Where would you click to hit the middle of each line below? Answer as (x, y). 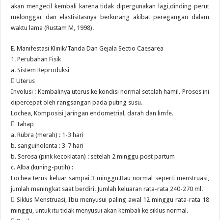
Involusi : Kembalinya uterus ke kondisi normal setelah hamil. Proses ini (110, 92)
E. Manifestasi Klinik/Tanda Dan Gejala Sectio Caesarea (87, 48)
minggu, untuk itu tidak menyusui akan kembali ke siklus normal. (100, 210)
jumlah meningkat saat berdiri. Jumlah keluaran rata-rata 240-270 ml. (107, 189)
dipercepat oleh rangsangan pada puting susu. (77, 102)
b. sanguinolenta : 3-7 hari (47, 146)
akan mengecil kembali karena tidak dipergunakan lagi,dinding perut (110, 6)
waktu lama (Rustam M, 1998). (53, 28)
